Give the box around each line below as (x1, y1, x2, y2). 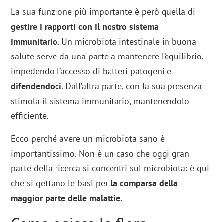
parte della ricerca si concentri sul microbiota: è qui (11, 163, 210, 174)
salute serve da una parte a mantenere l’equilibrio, (11, 51, 204, 62)
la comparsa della (111, 177, 178, 189)
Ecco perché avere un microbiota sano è (11, 133, 165, 145)
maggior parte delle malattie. (11, 192, 123, 204)
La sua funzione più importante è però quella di (11, 6, 196, 18)
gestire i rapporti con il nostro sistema (11, 21, 159, 33)
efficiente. (11, 110, 49, 122)
